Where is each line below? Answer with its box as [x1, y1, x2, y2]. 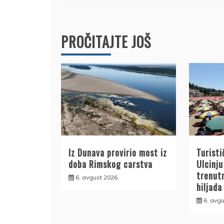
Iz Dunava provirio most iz [68, 145, 167, 159]
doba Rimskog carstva [68, 157, 152, 170]
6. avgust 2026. [75, 173, 119, 181]
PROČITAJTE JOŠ [61, 31, 151, 52]
